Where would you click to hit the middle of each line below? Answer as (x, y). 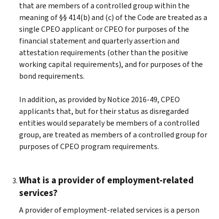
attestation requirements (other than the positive (104, 52)
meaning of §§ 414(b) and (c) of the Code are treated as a (113, 17)
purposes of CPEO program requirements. (90, 146)
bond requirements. (52, 76)
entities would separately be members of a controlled (109, 123)
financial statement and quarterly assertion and (99, 41)
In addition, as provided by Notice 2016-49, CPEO (99, 99)
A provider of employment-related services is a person (109, 210)
